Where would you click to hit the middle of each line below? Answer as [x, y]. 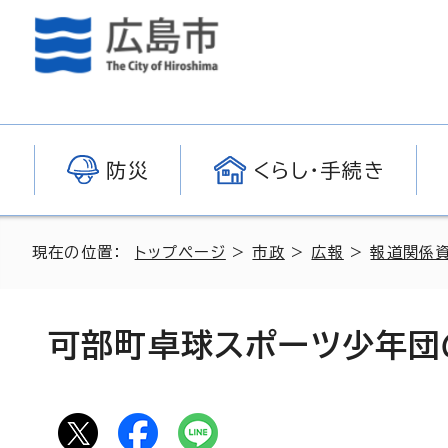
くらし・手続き [319, 170]
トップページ [180, 252]
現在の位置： [83, 252]
